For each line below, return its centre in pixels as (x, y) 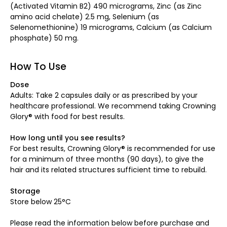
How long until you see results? (68, 138)
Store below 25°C (41, 201)
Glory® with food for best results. (67, 116)
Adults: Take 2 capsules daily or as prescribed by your (104, 95)
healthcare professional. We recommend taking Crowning (113, 106)
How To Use (38, 66)
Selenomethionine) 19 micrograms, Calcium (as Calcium (111, 27)
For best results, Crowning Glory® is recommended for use (113, 148)
